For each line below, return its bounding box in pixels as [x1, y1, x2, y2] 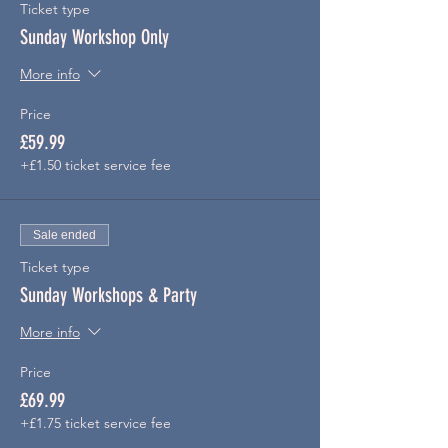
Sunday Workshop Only [20, 25, 169, 49]
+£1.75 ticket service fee [20, 414, 171, 432]
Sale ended [33, 228, 96, 242]
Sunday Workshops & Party [20, 283, 197, 307]
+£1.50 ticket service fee [20, 156, 171, 174]
